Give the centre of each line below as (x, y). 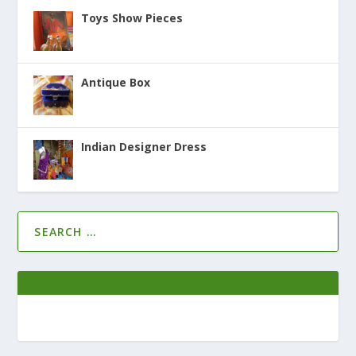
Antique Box (116, 82)
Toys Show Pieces (132, 17)
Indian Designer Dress (144, 146)
